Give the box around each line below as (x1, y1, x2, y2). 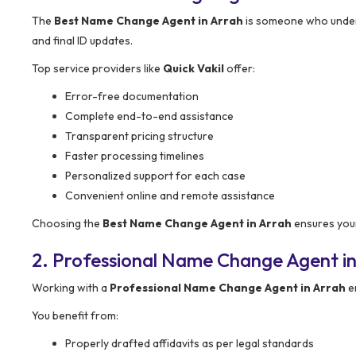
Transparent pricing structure (65, 128, 214, 143)
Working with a (32, 280, 110, 295)
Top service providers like (32, 60, 163, 75)
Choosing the (32, 215, 103, 230)
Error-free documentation (65, 88, 199, 103)
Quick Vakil (163, 60, 224, 75)
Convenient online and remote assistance (65, 188, 275, 203)
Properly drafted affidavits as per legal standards (65, 335, 314, 350)
